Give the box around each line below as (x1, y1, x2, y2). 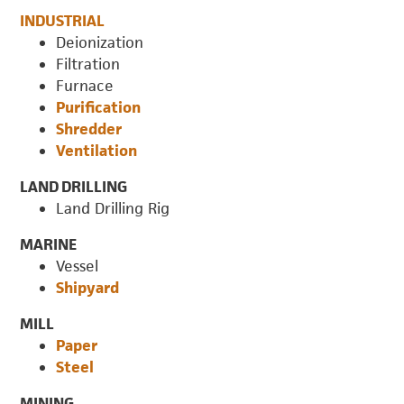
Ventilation (56, 140, 138, 161)
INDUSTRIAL (20, 10, 106, 31)
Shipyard (56, 277, 120, 298)
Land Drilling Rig (56, 197, 170, 218)
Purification (56, 96, 142, 117)
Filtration (56, 53, 121, 74)
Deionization (56, 32, 144, 52)
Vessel (56, 255, 99, 276)
